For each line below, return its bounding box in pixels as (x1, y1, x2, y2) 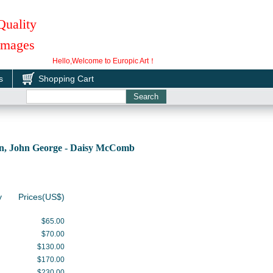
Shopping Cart (38, 74, 94, 83)
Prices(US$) (18, 192, 65, 202)
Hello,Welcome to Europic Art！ (52, 57, 156, 65)
